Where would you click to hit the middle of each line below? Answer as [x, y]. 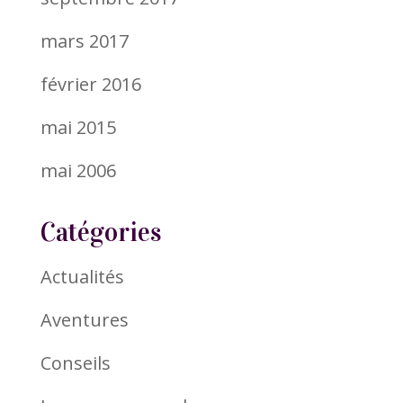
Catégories [100, 232]
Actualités [82, 276]
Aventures [84, 319]
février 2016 [90, 84]
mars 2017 [84, 40]
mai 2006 [78, 170]
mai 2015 [78, 127]
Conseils [75, 363]
